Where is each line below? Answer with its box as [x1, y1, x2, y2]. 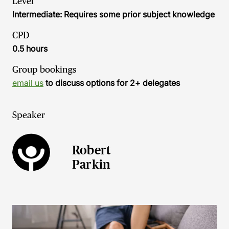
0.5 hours [12, 43, 48, 54]
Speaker [12, 110, 45, 120]
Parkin [72, 157, 111, 171]
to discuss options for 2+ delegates [43, 78, 180, 88]
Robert [72, 143, 111, 157]
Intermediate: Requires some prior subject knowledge [12, 9, 215, 19]
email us [12, 78, 43, 88]
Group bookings [12, 64, 76, 75]
